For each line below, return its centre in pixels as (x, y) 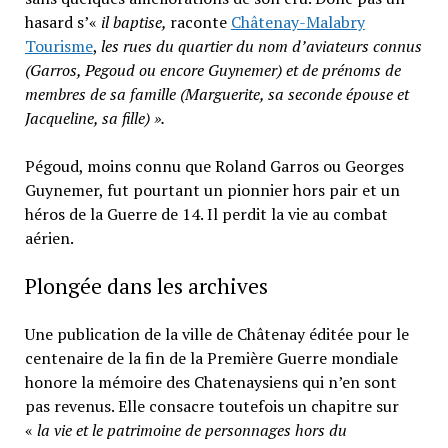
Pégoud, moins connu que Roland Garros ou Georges (214, 165)
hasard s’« (62, 21)
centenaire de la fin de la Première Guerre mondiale (211, 357)
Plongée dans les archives (146, 285)
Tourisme (58, 45)
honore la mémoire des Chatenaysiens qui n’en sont (210, 381)
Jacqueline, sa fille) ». (94, 117)
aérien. (49, 237)
